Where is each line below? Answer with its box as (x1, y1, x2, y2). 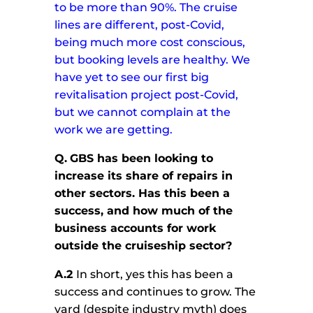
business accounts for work (54, 221, 217, 235)
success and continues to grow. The (54, 285, 256, 299)
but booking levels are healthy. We (54, 53, 251, 67)
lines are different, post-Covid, (54, 18, 225, 32)
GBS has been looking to (70, 152, 214, 166)
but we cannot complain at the (54, 105, 231, 119)
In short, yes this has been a (76, 268, 234, 282)
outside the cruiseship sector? (54, 239, 233, 253)
